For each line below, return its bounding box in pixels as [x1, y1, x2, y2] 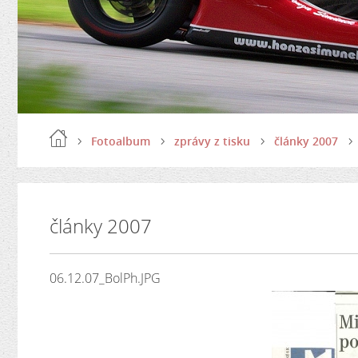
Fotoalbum [91, 133, 150, 149]
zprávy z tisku [174, 133, 250, 149]
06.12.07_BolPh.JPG [50, 269, 161, 287]
